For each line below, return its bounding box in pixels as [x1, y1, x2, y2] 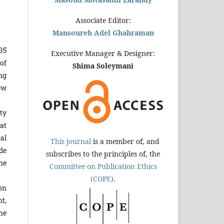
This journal [48, 136, 91, 146]
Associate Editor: [75, 15, 131, 25]
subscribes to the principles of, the [46, 148, 160, 158]
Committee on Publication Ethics [49, 161, 157, 171]
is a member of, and [91, 136, 159, 146]
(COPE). [90, 173, 115, 183]
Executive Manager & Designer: [51, 48, 155, 58]
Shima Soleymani [72, 60, 133, 70]
